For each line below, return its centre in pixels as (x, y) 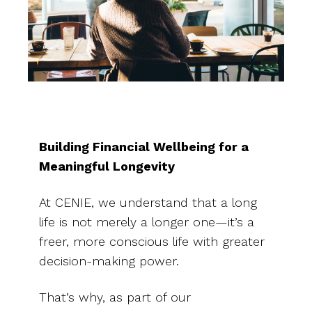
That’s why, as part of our (115, 297)
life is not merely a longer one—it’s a (147, 221)
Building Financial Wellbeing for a (144, 146)
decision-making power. (109, 260)
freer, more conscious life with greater (152, 241)
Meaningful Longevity (107, 166)
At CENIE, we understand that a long (148, 202)
